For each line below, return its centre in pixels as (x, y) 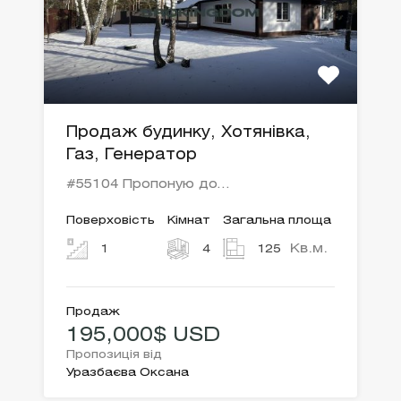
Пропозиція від (114, 355)
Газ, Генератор (132, 156)
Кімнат (189, 221)
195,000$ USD (143, 336)
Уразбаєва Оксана (128, 373)
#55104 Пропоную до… (148, 185)
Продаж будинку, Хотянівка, (188, 133)
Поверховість (111, 221)
